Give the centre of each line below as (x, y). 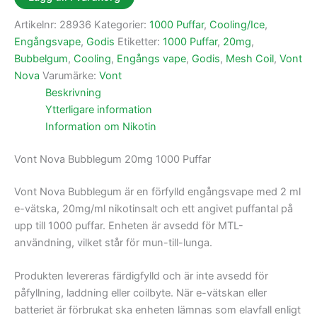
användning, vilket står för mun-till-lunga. (113, 242)
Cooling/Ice (237, 24)
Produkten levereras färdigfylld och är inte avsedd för (141, 276)
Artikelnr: (37, 24)
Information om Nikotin (100, 126)
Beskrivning (73, 92)
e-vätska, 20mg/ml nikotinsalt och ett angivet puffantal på (154, 208)
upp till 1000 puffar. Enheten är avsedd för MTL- (129, 225)
